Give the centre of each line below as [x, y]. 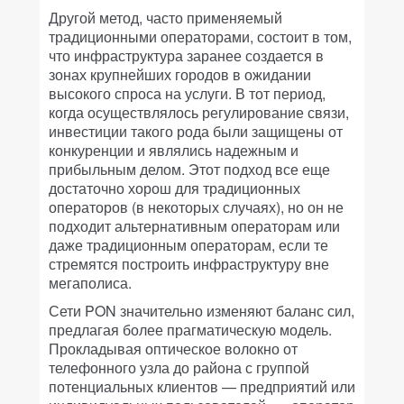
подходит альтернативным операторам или [194, 226]
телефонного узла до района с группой [179, 367]
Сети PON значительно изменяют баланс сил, [202, 311]
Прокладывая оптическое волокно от [173, 349]
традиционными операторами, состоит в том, [200, 37]
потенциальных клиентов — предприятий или [202, 386]
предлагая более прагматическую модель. [190, 330]
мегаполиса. [90, 283]
